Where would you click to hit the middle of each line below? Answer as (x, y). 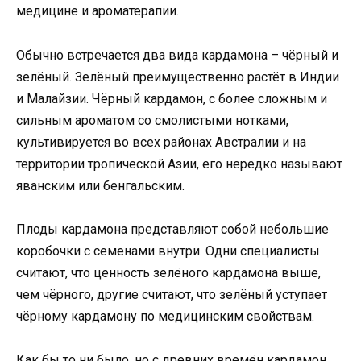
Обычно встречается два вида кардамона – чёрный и (177, 55)
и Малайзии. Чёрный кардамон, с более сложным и (172, 98)
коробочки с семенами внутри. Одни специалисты (168, 251)
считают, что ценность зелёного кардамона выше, (168, 272)
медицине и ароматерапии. (98, 11)
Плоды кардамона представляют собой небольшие (172, 229)
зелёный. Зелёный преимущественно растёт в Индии (178, 77)
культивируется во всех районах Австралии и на (161, 142)
